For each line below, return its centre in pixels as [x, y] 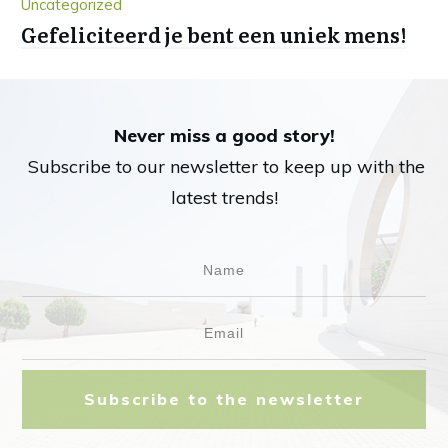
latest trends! [224, 198]
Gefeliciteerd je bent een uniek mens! [213, 34]
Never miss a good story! [224, 136]
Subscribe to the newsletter [224, 399]
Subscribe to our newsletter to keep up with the [224, 167]
